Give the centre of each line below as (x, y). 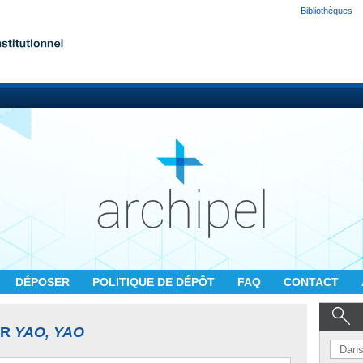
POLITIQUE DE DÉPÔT (155, 282)
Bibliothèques (327, 11)
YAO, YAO (49, 332)
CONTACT (313, 282)
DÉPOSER (44, 282)
